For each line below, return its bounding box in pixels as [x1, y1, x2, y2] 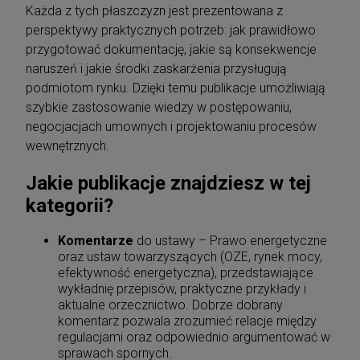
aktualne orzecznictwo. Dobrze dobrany [58, 297, 283, 313]
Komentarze [58, 232, 133, 248]
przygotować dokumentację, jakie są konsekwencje [26, 41, 317, 57]
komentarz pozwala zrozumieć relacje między [58, 313, 317, 329]
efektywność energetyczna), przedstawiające [58, 264, 313, 280]
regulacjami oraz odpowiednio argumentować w [58, 329, 330, 345]
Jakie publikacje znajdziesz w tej [26, 171, 311, 194]
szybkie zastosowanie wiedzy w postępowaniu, [26, 99, 292, 115]
